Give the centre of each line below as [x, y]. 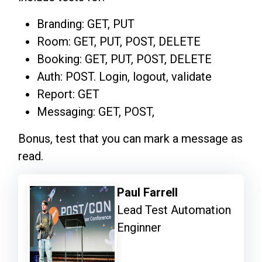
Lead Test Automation [174, 210]
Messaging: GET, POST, [96, 112]
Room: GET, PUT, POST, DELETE [119, 42]
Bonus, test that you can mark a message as [130, 139]
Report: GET [68, 94]
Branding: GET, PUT [86, 24]
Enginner [139, 228]
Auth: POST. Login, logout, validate [124, 77]
